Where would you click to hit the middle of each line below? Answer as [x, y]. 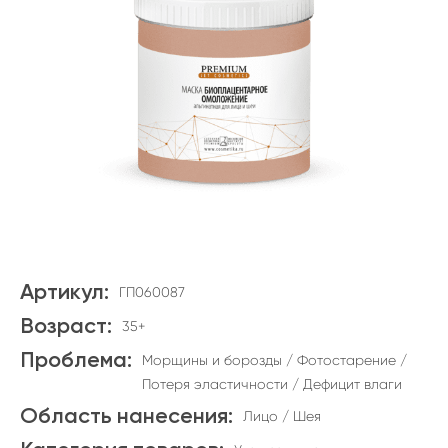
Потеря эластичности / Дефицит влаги [272, 384]
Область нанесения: [126, 417]
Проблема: [76, 361]
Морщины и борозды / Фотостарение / [274, 360]
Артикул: [64, 293]
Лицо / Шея [282, 416]
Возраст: [66, 327]
